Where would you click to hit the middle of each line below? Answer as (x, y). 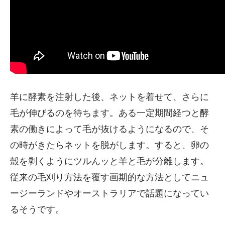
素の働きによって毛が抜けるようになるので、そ (109, 129)
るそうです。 (37, 209)
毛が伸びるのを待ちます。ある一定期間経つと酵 (109, 113)
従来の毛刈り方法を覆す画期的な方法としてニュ (109, 177)
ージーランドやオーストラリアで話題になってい (109, 193)
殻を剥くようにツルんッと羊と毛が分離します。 (109, 161)
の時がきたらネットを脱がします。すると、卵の (109, 145)
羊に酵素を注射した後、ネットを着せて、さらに (109, 97)
